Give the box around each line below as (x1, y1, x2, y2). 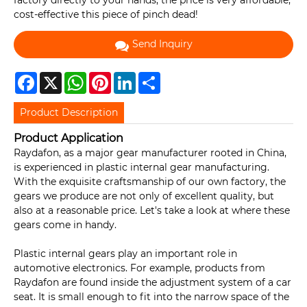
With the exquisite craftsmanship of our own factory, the (14, 175, 286, 188)
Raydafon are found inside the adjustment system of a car (14, 276, 291, 289)
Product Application (14, 131, 123, 145)
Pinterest (111, 71, 155, 84)
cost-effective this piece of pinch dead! (14, 8, 198, 21)
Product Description (20, 106, 119, 119)
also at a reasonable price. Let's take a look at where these (14, 204, 290, 217)
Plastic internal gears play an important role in (14, 247, 237, 260)
